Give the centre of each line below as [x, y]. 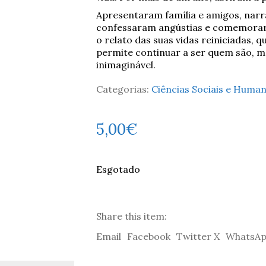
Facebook [148, 236]
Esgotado [118, 169]
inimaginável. [126, 65]
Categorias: [123, 89]
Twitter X [198, 236]
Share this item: [131, 216]
